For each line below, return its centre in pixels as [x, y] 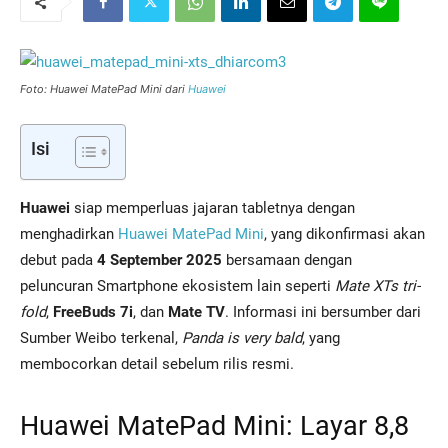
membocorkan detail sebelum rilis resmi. [157, 364]
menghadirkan [69, 234]
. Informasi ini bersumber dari [323, 312]
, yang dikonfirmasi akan [344, 234]
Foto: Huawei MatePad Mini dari [104, 89]
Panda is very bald [242, 338]
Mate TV [196, 312]
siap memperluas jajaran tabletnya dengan [212, 208]
